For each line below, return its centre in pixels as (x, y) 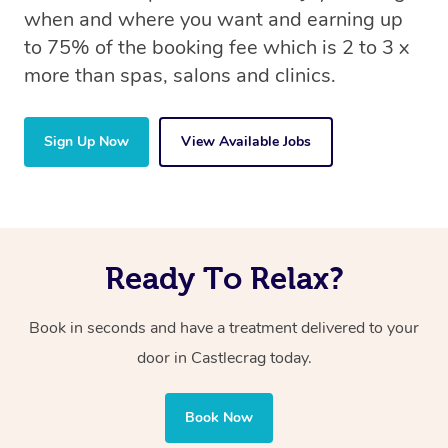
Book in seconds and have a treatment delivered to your (224, 328)
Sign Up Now (86, 142)
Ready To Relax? (224, 278)
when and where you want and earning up (213, 20)
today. (290, 358)
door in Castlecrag (203, 358)
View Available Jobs (246, 142)
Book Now (219, 418)
